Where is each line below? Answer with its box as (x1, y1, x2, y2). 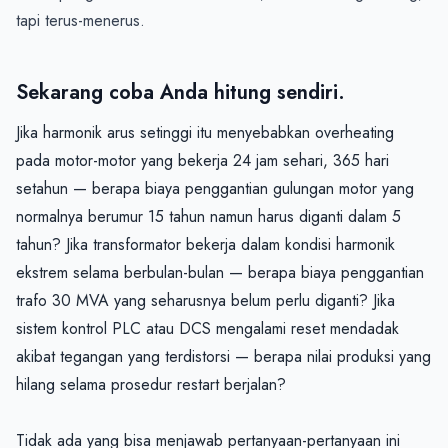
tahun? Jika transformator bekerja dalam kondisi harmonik (16, 232, 395, 256)
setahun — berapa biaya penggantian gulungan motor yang (16, 176, 414, 200)
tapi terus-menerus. (16, 8, 145, 32)
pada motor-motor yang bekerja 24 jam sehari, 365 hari (16, 148, 389, 172)
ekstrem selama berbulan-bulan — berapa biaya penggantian (16, 260, 424, 284)
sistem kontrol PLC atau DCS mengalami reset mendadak (16, 316, 399, 340)
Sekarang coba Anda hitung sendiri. (16, 77, 345, 107)
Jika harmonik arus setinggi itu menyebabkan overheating (16, 120, 394, 144)
